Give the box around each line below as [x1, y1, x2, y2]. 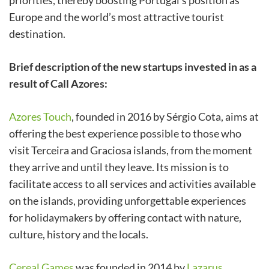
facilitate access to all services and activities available [9, 177, 256, 191]
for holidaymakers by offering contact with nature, [9, 211, 241, 225]
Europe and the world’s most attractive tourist [9, 10, 224, 24]
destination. [9, 27, 65, 41]
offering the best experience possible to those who [9, 127, 241, 141]
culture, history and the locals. [9, 228, 148, 241]
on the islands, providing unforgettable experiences [9, 194, 246, 208]
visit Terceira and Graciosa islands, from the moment [9, 144, 252, 157]
